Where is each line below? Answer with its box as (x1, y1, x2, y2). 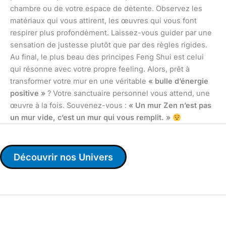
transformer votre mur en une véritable (10, 77, 148, 86)
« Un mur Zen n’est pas (129, 101, 211, 110)
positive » (10, 89, 45, 98)
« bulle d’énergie (148, 77, 208, 86)
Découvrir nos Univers (14, 151, 113, 163)
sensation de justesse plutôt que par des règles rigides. (10, 40, 207, 50)
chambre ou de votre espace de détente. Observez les (10, 4, 202, 14)
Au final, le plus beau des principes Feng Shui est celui (10, 52, 204, 62)
